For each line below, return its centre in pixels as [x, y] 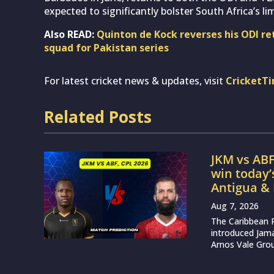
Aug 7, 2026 [235, 206]
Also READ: [70, 34]
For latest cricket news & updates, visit [135, 80]
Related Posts [98, 117]
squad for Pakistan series [106, 47]
